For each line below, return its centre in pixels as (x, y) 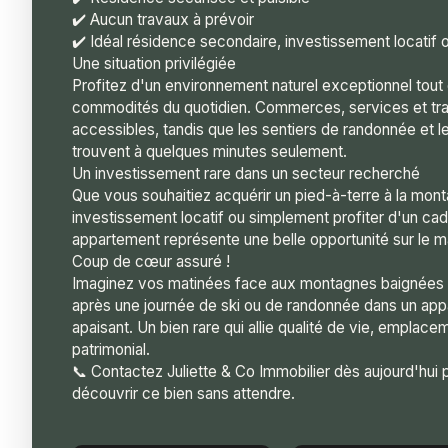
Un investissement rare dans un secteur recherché (246, 173)
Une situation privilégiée (154, 63)
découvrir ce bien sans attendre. (183, 393)
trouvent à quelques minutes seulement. (209, 151)
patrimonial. (111, 349)
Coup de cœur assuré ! (151, 261)
